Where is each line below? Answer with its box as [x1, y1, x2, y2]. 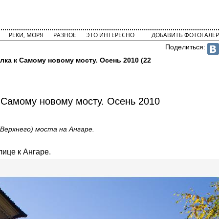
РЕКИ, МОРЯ [8, 31, 44, 39]
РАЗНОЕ [53, 31, 76, 39]
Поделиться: [165, 43, 208, 51]
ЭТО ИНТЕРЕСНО [86, 31, 134, 39]
